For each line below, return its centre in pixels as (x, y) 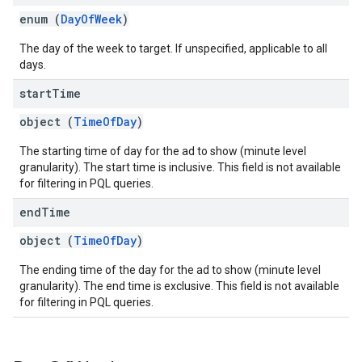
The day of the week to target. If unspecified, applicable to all (173, 48)
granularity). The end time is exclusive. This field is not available (179, 286)
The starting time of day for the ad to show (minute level (163, 151)
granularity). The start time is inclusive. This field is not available (180, 167)
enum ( (40, 19)
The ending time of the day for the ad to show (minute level (170, 270)
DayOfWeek (91, 19)
